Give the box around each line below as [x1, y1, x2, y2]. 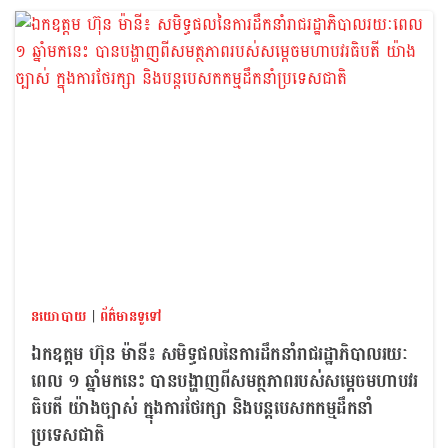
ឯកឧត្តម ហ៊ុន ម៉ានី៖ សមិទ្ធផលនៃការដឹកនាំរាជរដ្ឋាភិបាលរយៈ [31, 337, 409, 371]
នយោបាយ [31, 303, 87, 329]
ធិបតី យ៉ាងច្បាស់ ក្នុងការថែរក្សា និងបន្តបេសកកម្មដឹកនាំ [31, 391, 374, 425]
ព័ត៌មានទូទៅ [100, 303, 162, 329]
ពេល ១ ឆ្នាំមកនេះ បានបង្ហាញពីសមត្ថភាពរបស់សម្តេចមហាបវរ [31, 364, 417, 398]
